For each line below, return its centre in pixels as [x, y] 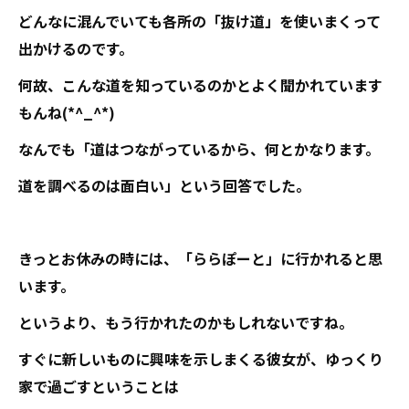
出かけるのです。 [76, 48]
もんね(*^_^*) [67, 112]
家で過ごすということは [99, 386]
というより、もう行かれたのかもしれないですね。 [186, 322]
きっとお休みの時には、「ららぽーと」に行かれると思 [200, 258]
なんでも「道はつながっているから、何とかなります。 [199, 149]
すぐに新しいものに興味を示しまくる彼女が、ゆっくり [201, 359]
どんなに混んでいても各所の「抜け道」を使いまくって [199, 21]
